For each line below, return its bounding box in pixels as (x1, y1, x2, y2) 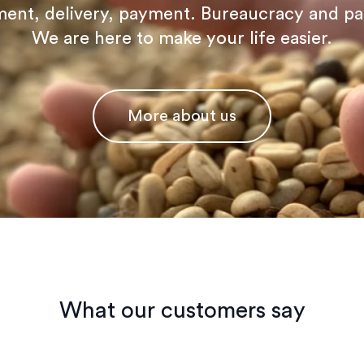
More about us (127, 108, 236, 125)
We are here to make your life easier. (31, 29, 332, 48)
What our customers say (58, 299, 305, 323)
